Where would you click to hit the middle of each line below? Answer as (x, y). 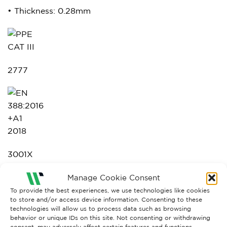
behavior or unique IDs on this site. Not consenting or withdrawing (110, 217)
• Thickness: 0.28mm (49, 11)
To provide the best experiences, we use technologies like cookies (110, 190)
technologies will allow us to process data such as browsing (101, 208)
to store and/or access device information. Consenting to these (106, 199)
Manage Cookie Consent (113, 177)
